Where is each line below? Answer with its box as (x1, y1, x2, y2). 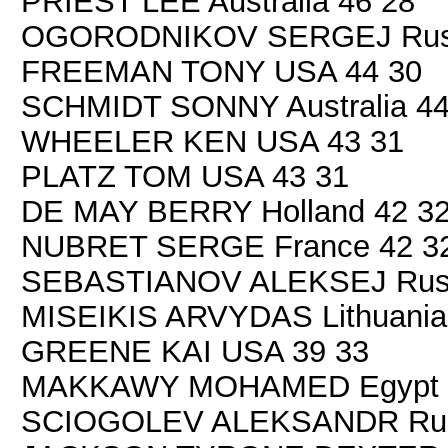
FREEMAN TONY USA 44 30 (21, 54, 422, 88)
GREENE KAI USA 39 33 (21, 334, 369, 368)
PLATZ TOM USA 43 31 (21, 159, 349, 193)
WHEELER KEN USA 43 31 (21, 124, 404, 158)
